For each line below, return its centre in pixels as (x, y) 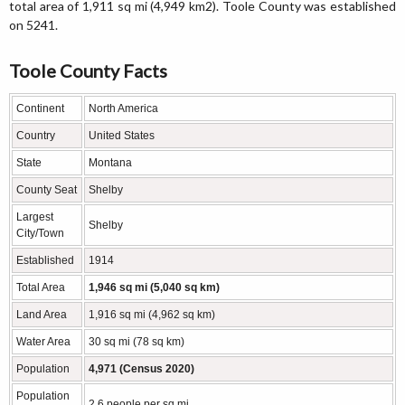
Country (36, 136)
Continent (40, 108)
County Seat (47, 190)
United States (122, 136)
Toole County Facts (88, 71)
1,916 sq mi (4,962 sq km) (152, 315)
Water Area (43, 342)
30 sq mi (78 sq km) (137, 342)
